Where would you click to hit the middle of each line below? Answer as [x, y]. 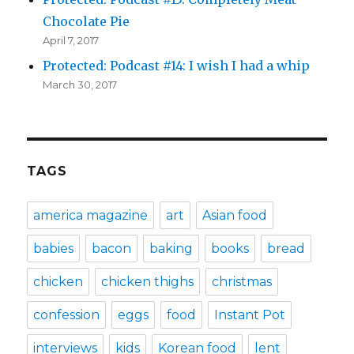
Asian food [235, 216]
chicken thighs [148, 282]
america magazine [91, 216]
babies [54, 249]
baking [171, 249]
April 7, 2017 [71, 41]
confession [67, 315]
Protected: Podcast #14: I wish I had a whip [177, 66]
